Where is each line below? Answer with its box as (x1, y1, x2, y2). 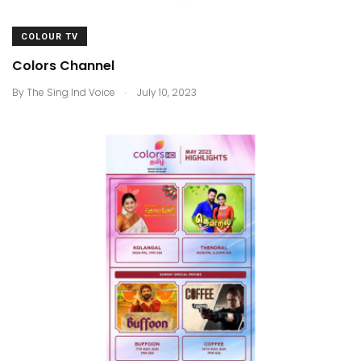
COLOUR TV (21, 31, 78, 42)
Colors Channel (12, 56, 114, 76)
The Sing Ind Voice (27, 85, 115, 99)
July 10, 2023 (135, 85, 197, 99)
